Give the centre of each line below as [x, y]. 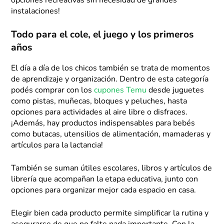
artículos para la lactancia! [57, 145]
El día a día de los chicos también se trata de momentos [111, 68]
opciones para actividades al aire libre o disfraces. [99, 112]
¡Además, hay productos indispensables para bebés [103, 123]
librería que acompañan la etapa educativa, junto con [105, 179]
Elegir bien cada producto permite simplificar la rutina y [110, 213]
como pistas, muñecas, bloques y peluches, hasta [99, 101]
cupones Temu [120, 90]
